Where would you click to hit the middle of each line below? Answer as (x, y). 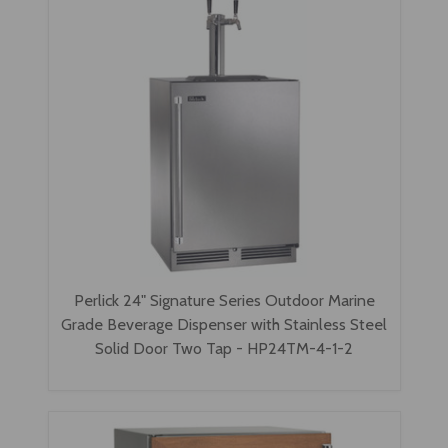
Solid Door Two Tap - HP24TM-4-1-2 (224, 348)
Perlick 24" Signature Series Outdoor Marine (224, 300)
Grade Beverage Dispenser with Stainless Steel (224, 324)
